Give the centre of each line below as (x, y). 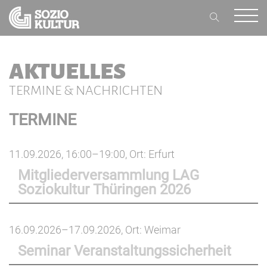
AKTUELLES (67, 72)
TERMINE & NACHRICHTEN (86, 91)
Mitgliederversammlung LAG (108, 175)
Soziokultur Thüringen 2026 (104, 190)
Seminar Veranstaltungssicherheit (125, 251)
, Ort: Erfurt (150, 154)
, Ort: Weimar (151, 230)
